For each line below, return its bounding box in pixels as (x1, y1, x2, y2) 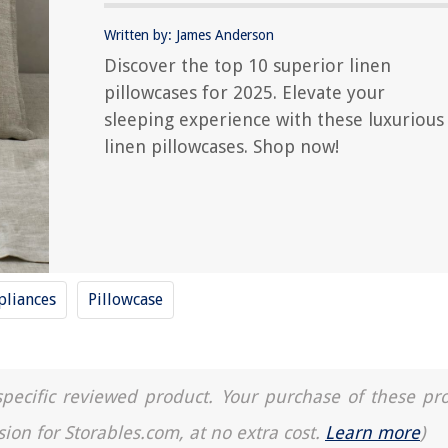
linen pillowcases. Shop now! (104, 136, 339, 157)
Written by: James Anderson (104, 27, 274, 43)
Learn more (325, 422, 420, 443)
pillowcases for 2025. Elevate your (104, 82, 385, 103)
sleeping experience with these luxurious (104, 109, 444, 130)
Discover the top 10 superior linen (104, 55, 391, 76)
